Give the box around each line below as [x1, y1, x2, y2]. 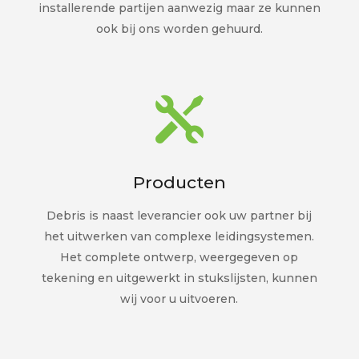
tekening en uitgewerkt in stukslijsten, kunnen [41, 270, 317, 285]
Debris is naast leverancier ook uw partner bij [46, 208, 313, 223]
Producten [132, 171, 226, 192]
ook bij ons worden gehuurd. [95, 21, 263, 36]
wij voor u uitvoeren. [120, 291, 239, 306]
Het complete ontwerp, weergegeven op [60, 249, 299, 264]
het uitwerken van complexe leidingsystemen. [44, 228, 315, 244]
